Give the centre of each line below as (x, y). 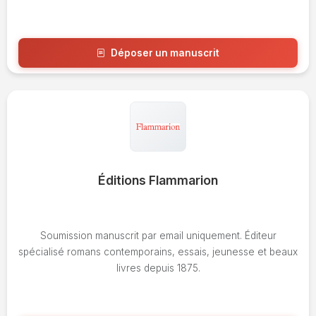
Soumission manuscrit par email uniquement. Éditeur (158, 235)
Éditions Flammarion (158, 181)
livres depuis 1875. (158, 268)
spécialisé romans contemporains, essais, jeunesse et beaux (158, 251)
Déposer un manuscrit (165, 53)
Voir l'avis (164, 87)
